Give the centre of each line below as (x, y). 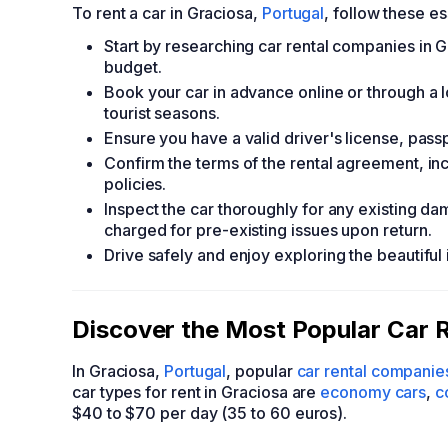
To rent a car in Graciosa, (167, 13)
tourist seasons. (162, 113)
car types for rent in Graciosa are (196, 392)
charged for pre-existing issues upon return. (268, 230)
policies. (135, 184)
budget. (133, 67)
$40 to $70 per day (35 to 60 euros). (210, 413)
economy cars (373, 392)
